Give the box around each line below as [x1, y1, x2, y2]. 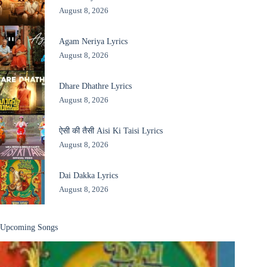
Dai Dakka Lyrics [58, 170, 118, 180]
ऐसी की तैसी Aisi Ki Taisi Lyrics [58, 125, 163, 135]
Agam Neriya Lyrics [58, 36, 128, 46]
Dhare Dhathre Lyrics [58, 80, 132, 91]
